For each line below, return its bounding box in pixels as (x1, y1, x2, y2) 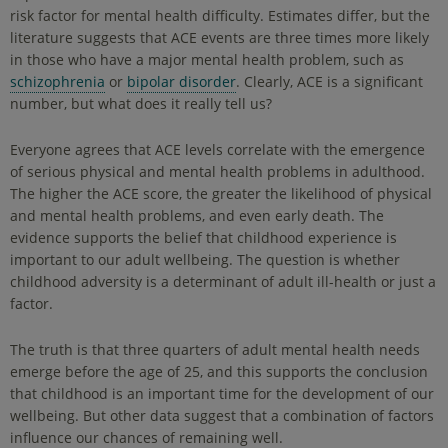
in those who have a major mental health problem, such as (10, 49, 404, 69)
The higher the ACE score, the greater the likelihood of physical (10, 183, 432, 203)
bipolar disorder (127, 71, 236, 91)
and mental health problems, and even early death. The (10, 205, 384, 225)
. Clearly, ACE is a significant (236, 71, 423, 91)
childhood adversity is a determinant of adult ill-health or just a (10, 271, 436, 291)
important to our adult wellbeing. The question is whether (10, 249, 400, 269)
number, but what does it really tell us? (10, 93, 272, 113)
